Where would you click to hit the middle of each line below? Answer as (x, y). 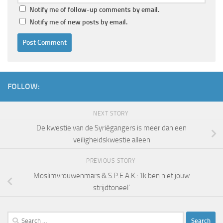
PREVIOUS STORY (111, 161)
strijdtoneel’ (111, 188)
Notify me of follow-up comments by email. (94, 9)
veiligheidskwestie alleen (111, 140)
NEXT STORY (111, 113)
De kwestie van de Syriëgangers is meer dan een (111, 128)
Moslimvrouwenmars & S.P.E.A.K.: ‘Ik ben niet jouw (111, 176)
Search (17, 217)
